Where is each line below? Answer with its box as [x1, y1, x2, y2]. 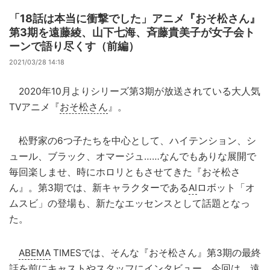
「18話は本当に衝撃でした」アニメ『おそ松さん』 [9, 11, 260, 25]
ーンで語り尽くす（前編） [9, 39, 139, 52]
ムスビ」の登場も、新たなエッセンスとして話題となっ [9, 197, 250, 209]
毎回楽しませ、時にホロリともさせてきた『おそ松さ [9, 166, 240, 178]
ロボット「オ [197, 181, 255, 193]
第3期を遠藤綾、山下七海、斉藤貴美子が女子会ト [9, 25, 255, 39]
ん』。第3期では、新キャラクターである [9, 181, 189, 193]
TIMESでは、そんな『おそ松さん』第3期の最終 [51, 246, 261, 259]
